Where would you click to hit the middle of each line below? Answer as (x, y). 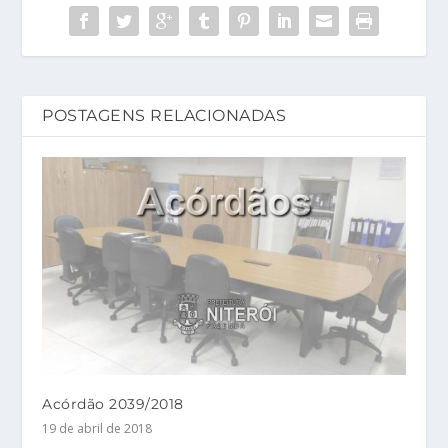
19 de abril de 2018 (97, 428)
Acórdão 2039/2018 (113, 403)
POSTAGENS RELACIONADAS (164, 115)
